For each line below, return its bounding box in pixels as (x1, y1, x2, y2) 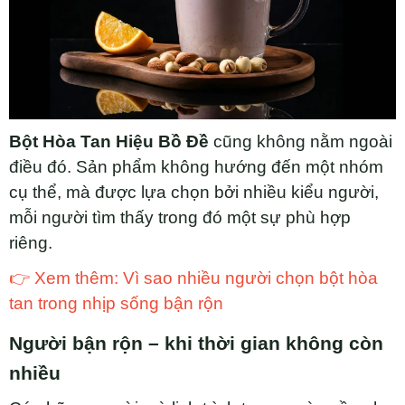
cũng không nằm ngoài (209, 131, 392, 151)
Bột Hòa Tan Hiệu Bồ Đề (9, 131, 209, 151)
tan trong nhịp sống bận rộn (9, 293, 223, 313)
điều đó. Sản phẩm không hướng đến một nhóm (9, 156, 383, 176)
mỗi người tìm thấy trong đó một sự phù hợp (9, 207, 351, 227)
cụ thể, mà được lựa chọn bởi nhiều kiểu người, (9, 182, 379, 202)
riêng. (9, 232, 52, 252)
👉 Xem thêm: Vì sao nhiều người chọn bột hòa (9, 268, 378, 287)
